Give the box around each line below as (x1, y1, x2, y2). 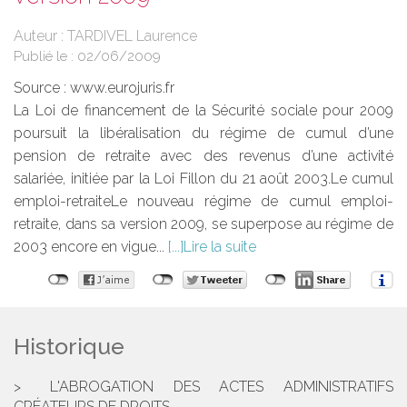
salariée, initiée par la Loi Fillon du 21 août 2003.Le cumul (14, 170, 393, 188)
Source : (14, 79, 70, 97)
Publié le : (14, 48, 77, 65)
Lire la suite (184, 238, 256, 256)
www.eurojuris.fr (70, 79, 174, 97)
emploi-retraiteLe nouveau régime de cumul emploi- (14, 193, 393, 211)
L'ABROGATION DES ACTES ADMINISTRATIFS (49, 378, 393, 396)
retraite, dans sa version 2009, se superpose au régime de (14, 215, 393, 233)
